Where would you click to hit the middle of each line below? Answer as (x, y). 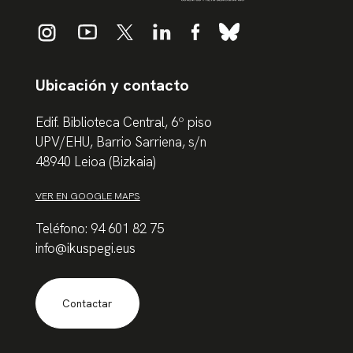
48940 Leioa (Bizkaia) (95, 162)
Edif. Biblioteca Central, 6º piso (123, 123)
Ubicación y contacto (112, 85)
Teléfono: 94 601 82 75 (99, 228)
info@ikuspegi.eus (85, 248)
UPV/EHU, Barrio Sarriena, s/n (121, 142)
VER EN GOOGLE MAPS (87, 196)
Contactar (87, 304)
